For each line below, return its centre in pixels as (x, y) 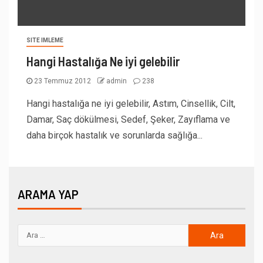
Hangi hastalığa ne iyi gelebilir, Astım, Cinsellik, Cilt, (131, 103)
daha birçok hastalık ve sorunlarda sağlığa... (114, 135)
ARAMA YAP (48, 194)
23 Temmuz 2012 (63, 81)
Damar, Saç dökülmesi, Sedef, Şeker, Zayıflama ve (128, 119)
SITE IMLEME (45, 40)
